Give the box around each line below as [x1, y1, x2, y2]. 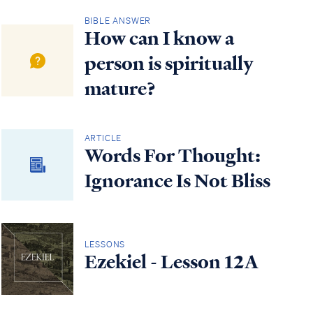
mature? [84, 75, 156, 101]
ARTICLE [84, 131, 122, 144]
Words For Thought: [84, 143, 261, 168]
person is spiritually [84, 50, 254, 76]
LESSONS [84, 238, 126, 251]
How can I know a [84, 25, 234, 51]
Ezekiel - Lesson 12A [84, 249, 259, 275]
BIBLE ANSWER [84, 14, 152, 27]
